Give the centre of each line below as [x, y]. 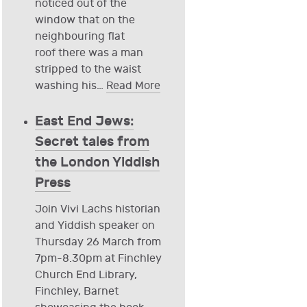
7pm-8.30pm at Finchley [98, 259]
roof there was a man [89, 53]
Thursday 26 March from [98, 243]
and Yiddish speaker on [95, 226]
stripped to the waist [88, 70]
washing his [65, 86]
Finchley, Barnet [76, 292]
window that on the [85, 21]
